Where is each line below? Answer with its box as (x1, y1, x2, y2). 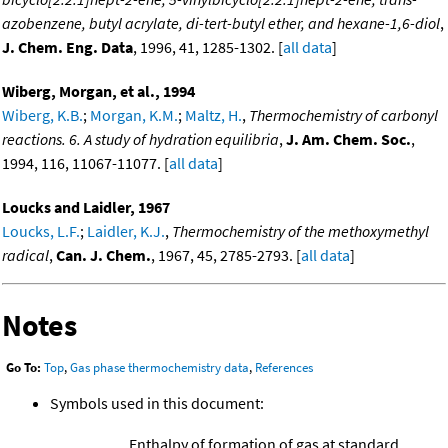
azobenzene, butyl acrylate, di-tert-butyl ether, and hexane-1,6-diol (2, 13, 440, 34)
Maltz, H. (185, 105, 242, 126)
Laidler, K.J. (87, 221, 165, 242)
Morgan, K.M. (90, 105, 178, 126)
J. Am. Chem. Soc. (286, 129, 411, 150)
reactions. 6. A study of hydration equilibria (2, 129, 279, 150)
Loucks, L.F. (2, 221, 80, 242)
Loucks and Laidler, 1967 (2, 197, 170, 218)
